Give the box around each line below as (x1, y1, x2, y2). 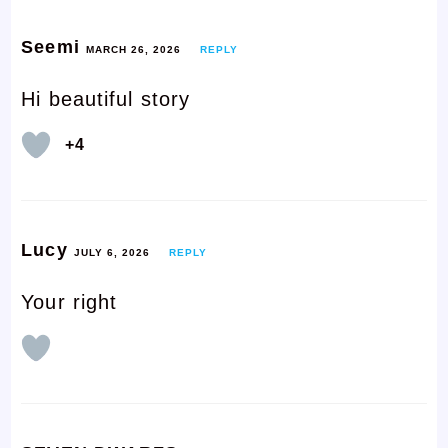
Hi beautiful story (21, 87, 191, 110)
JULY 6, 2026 (73, 246, 150, 258)
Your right (21, 290, 118, 313)
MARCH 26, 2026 (85, 43, 181, 55)
